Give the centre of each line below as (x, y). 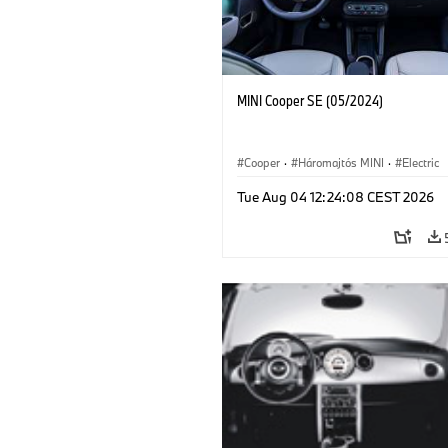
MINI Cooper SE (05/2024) (310, 100)
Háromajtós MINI (341, 162)
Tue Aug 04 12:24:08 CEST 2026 (335, 196)
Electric (420, 162)
